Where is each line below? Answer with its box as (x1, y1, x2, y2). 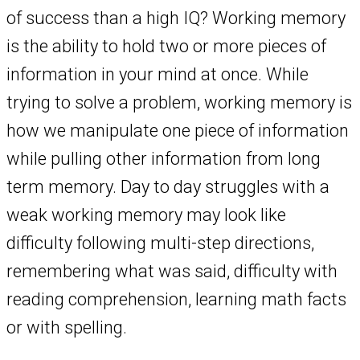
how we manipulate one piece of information (6, 121, 349, 141)
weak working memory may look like (6, 205, 286, 226)
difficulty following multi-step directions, (6, 233, 314, 254)
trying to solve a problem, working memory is (6, 92, 352, 113)
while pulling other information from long (6, 149, 321, 170)
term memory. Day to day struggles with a (6, 177, 329, 198)
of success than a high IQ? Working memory (6, 8, 346, 29)
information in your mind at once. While (6, 64, 309, 85)
